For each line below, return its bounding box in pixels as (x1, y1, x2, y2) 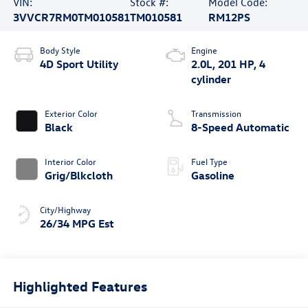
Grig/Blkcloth (44, 168, 113, 182)
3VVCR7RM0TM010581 (12, 10, 130, 25)
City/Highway (39, 203, 91, 215)
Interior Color (44, 155, 96, 167)
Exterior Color (44, 107, 98, 119)
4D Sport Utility (39, 56, 118, 71)
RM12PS (208, 10, 250, 25)
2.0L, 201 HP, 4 (191, 56, 265, 71)
